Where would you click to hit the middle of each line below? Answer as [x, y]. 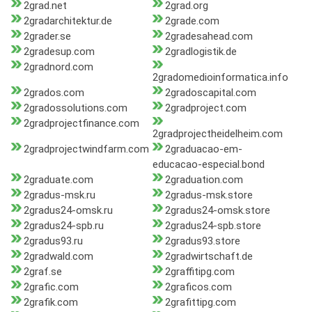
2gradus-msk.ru [60, 195]
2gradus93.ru [53, 241]
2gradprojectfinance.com [81, 124]
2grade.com [192, 21]
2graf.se [43, 272]
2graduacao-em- [203, 149]
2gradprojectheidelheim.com [217, 134]
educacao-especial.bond [208, 165]
